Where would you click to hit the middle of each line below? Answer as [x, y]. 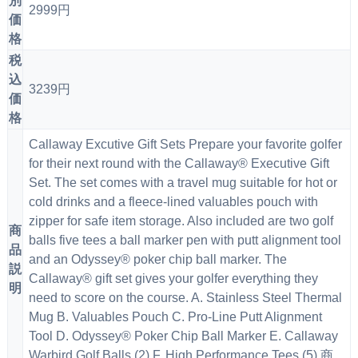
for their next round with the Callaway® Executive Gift [179, 163]
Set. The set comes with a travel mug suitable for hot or [183, 182]
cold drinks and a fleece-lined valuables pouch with [173, 201]
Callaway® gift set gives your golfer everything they [173, 278]
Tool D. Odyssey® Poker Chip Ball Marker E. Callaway [183, 336]
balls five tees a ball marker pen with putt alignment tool [185, 240]
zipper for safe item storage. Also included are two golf [181, 221]
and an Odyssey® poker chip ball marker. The [157, 259]
